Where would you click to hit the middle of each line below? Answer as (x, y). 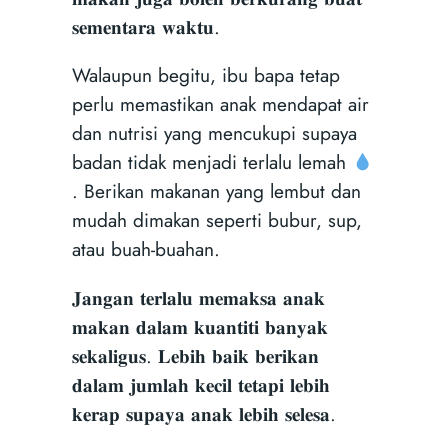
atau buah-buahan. (145, 249)
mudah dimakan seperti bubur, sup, (216, 220)
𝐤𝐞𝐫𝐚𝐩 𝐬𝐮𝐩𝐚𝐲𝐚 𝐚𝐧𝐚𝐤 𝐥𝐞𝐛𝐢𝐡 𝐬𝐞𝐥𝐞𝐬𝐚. (203, 413)
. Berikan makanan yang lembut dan (216, 191)
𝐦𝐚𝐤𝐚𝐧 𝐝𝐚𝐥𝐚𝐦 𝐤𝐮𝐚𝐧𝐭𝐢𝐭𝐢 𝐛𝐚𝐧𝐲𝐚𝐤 (199, 326)
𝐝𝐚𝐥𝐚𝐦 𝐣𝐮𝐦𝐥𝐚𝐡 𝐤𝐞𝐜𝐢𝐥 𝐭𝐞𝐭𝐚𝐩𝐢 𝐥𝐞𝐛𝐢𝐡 (200, 384)
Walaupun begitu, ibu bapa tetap (205, 75)
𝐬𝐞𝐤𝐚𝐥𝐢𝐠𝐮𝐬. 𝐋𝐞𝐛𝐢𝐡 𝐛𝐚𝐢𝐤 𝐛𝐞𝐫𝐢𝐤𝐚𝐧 (195, 355)
